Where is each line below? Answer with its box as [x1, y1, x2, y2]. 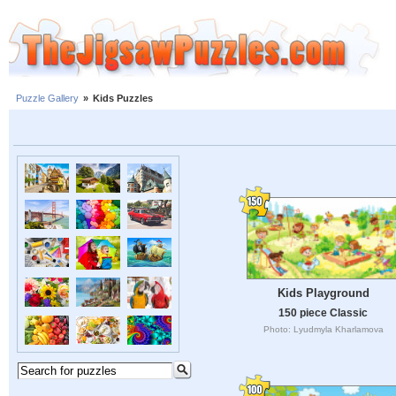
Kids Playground [277, 286, 369, 300]
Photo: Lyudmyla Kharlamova [263, 324, 384, 334]
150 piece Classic [278, 306, 368, 318]
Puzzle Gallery [16, 93, 79, 104]
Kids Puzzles [93, 93, 153, 104]
